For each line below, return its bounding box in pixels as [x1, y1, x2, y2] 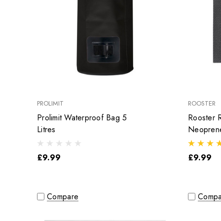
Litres [37, 124, 56, 136]
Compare [47, 191, 79, 203]
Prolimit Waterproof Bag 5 [37, 112, 127, 124]
